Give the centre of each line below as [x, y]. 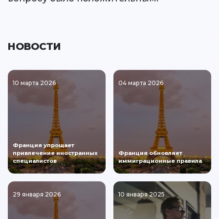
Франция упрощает [44, 145]
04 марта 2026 [141, 83]
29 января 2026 [37, 194]
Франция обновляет [150, 153]
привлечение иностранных [55, 153]
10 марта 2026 [34, 83]
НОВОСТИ [34, 46]
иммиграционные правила [160, 161]
